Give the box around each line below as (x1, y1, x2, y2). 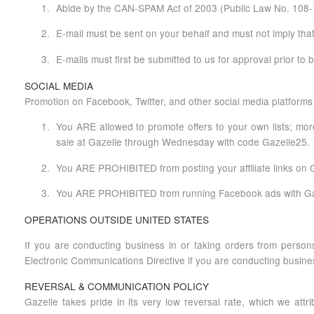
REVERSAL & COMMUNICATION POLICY (25, 278, 209, 293)
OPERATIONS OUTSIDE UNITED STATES (25, 212, 209, 226)
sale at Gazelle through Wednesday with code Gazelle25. (55, 135, 310, 149)
